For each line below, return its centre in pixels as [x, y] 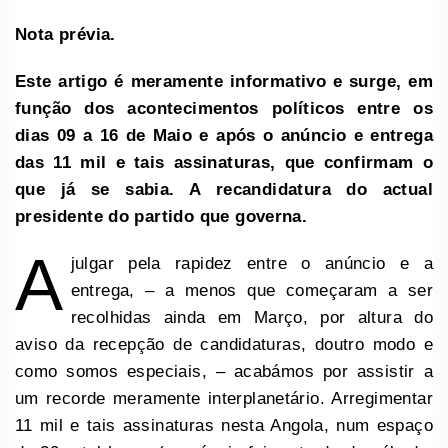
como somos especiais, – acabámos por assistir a [224, 372]
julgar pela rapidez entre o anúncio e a [251, 264]
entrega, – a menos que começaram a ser [251, 291]
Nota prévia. [65, 35]
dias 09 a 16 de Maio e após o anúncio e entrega [224, 136]
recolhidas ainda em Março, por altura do [251, 318]
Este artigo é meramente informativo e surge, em [224, 82]
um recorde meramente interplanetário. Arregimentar [224, 399]
